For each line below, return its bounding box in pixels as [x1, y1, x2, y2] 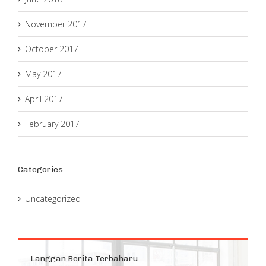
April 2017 [25, 93, 63, 104]
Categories [18, 164, 63, 175]
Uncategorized [25, 192, 81, 204]
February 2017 [25, 118, 80, 129]
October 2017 [25, 43, 78, 55]
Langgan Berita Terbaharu [30, 253, 138, 264]
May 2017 [25, 68, 62, 80]
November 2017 [25, 18, 87, 30]
